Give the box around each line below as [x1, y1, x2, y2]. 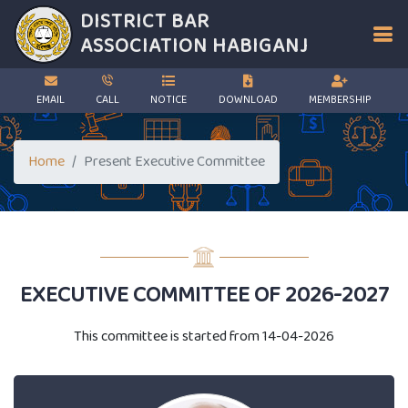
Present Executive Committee [84, 149, 265, 174]
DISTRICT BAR [80, 5, 209, 39]
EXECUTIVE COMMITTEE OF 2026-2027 [19, 277, 389, 315]
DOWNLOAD [218, 91, 278, 109]
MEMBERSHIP [308, 91, 372, 109]
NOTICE [150, 91, 188, 109]
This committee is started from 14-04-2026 [74, 324, 334, 349]
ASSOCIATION [80, 29, 208, 64]
